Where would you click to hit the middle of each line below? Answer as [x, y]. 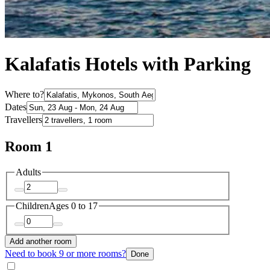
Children [32, 206]
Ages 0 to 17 [73, 206]
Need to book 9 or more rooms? [65, 253]
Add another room [41, 241]
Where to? [24, 94]
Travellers [24, 119]
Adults [28, 172]
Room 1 [29, 146]
